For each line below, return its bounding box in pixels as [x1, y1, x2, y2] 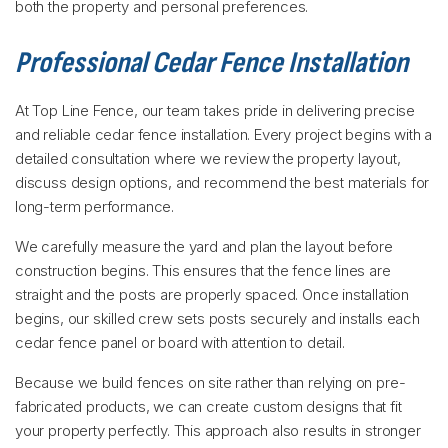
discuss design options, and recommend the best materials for [15, 173, 430, 192]
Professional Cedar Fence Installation [15, 45, 408, 81]
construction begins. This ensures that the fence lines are [15, 261, 391, 280]
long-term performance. [15, 197, 175, 216]
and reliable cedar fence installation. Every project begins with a [15, 125, 433, 144]
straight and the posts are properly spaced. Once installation [15, 285, 410, 304]
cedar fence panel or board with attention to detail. [15, 333, 345, 352]
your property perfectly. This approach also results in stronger [15, 421, 421, 440]
